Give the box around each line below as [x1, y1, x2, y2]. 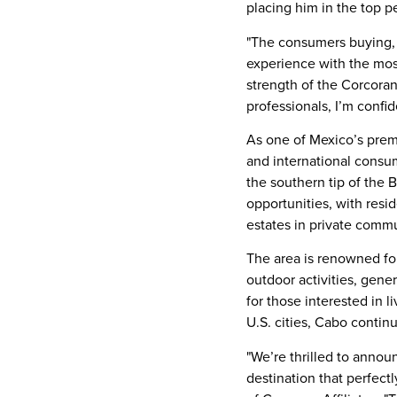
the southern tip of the [246, 172, 388, 191]
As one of [246, 129, 309, 149]
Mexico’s [309, 129, 363, 149]
